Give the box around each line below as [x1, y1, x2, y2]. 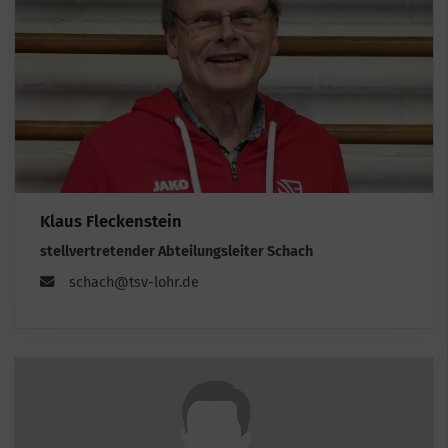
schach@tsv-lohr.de [69, 274, 199, 291]
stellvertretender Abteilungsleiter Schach [40, 243, 313, 260]
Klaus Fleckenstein [40, 211, 182, 231]
